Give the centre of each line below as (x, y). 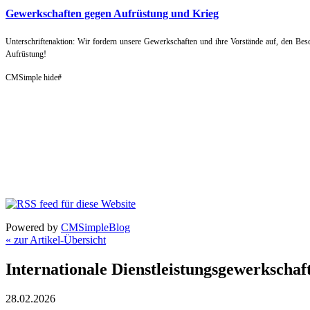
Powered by (33, 228)
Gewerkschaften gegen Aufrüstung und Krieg (112, 13)
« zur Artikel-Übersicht (56, 240)
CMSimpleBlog (95, 228)
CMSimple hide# (34, 78)
